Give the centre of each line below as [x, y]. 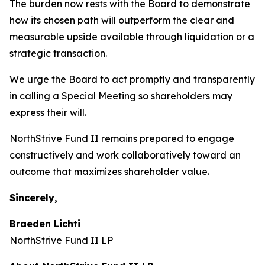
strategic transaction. [58, 54]
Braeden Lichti [45, 224]
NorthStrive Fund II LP [61, 240]
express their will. [48, 113]
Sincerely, [33, 198]
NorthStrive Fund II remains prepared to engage [122, 139]
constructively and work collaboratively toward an [125, 155]
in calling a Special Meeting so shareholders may [121, 96]
